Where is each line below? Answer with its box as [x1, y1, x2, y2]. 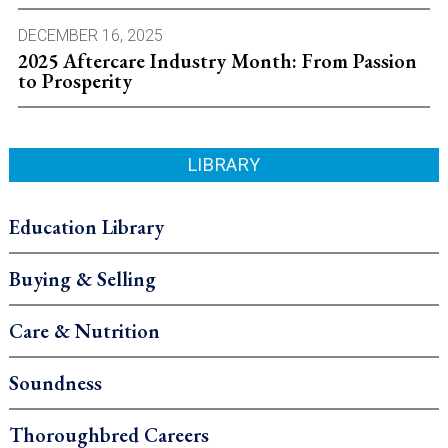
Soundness [8, 370, 102, 397]
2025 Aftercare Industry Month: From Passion [17, 48, 417, 75]
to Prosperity [17, 68, 132, 95]
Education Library [8, 214, 164, 241]
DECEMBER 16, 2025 [17, 26, 163, 46]
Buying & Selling [8, 266, 156, 293]
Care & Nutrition [8, 318, 160, 345]
